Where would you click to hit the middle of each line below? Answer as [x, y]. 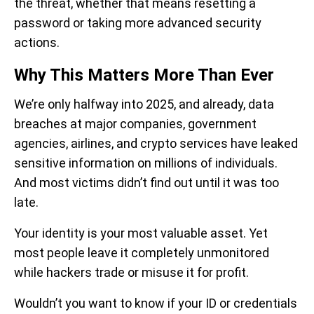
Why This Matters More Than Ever [144, 75]
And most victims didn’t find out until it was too [146, 183]
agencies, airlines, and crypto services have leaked [156, 143]
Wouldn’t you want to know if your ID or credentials [156, 303]
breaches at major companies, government [135, 124]
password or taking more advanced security [138, 23]
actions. [37, 42]
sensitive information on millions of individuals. [146, 163]
